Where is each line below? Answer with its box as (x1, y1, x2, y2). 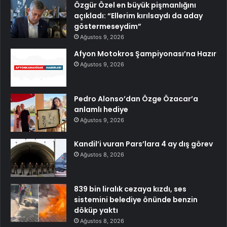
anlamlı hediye (74, 104, 128, 115)
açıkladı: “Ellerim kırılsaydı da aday (74, 10, 203, 21)
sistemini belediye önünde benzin (74, 194, 198, 205)
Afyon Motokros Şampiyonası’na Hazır (74, 48, 216, 59)
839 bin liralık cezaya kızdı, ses (74, 183, 186, 194)
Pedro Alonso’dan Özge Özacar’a (74, 93, 198, 104)
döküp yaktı (74, 205, 118, 215)
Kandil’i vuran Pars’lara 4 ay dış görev (74, 138, 213, 149)
